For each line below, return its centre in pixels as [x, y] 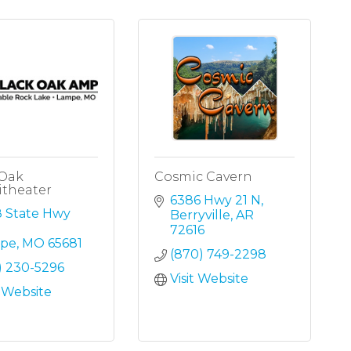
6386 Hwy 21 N [216, 201]
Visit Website [210, 279]
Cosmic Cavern [204, 177]
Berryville [201, 215]
